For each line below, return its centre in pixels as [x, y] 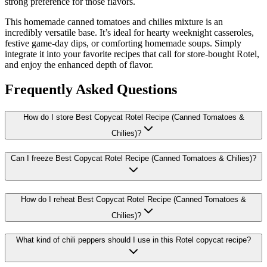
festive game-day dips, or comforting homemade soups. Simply [123, 43]
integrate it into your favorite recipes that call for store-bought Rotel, [132, 54]
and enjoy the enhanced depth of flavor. [79, 64]
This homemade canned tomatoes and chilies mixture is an [114, 21]
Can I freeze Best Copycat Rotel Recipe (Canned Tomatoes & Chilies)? [133, 159]
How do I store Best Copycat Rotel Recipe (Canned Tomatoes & [133, 117]
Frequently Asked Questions [91, 90]
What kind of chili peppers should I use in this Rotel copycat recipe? [133, 240]
